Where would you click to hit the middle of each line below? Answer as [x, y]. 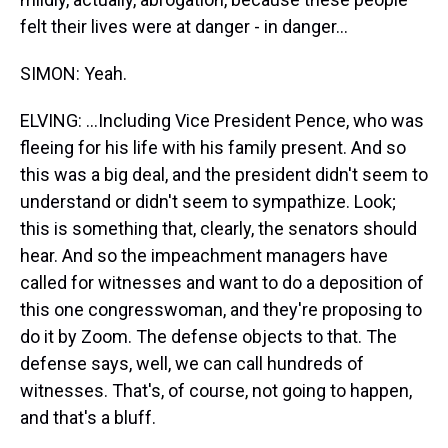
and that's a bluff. [88, 417]
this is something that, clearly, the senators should [218, 228]
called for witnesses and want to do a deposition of [222, 282]
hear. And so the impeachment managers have [204, 255]
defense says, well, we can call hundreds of [192, 363]
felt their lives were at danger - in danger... [184, 26]
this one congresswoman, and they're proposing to [221, 309]
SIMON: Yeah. [73, 73]
